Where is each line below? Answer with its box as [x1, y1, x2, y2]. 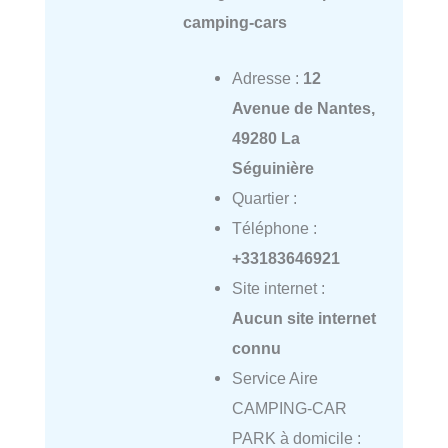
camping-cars [182, 12, 287, 31]
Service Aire [231, 368, 318, 387]
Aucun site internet [231, 308, 376, 327]
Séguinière [231, 158, 314, 177]
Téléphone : [231, 218, 317, 237]
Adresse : [231, 68, 303, 87]
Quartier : [231, 188, 297, 207]
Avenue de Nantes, [231, 98, 375, 117]
